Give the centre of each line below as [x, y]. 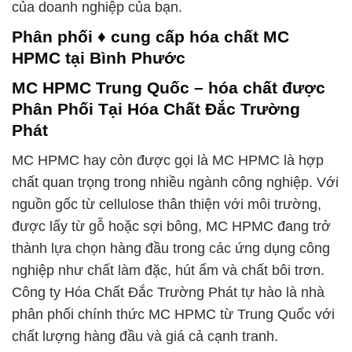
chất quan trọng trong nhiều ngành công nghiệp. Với [175, 182]
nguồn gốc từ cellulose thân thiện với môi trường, [167, 204]
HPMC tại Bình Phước [99, 58]
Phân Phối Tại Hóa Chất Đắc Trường [156, 109]
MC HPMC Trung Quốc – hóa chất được [169, 88]
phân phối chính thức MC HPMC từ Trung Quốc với [173, 314]
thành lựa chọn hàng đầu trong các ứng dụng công [171, 248]
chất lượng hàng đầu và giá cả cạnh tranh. [145, 336]
